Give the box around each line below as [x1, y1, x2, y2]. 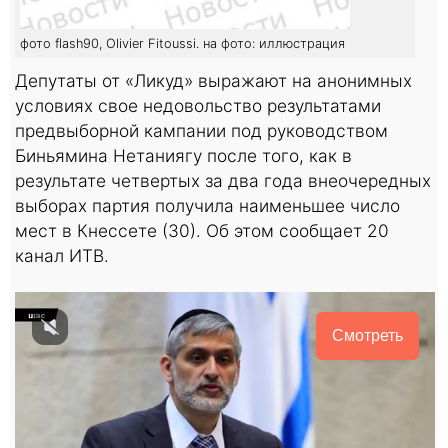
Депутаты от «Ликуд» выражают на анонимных [15, 69, 412, 91]
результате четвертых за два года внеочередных [15, 169, 431, 191]
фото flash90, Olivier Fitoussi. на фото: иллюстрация [20, 35, 345, 51]
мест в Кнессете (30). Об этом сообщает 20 [15, 219, 389, 241]
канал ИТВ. [15, 244, 109, 266]
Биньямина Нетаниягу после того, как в [15, 144, 352, 166]
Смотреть [332, 326, 403, 344]
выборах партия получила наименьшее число [15, 194, 400, 216]
